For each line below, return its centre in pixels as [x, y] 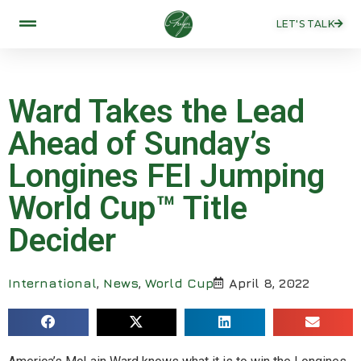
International [52, 282]
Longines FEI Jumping [166, 176]
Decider [62, 240]
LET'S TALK [305, 24]
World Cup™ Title [128, 208]
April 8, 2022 [269, 282]
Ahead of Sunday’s [140, 143]
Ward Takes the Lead [156, 111]
